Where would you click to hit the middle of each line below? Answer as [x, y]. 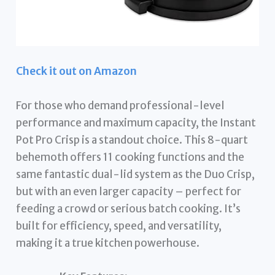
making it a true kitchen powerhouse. [108, 243]
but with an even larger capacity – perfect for [129, 191]
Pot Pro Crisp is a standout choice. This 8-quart [132, 140]
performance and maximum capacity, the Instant [136, 122]
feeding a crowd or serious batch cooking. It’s [129, 208]
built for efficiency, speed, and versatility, [119, 226]
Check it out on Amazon [77, 72]
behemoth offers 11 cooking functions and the [130, 157]
